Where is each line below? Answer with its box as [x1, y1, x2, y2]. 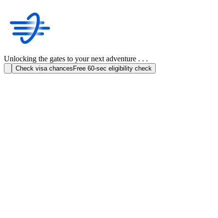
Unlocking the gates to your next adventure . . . [4, 54, 148, 63]
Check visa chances [16, 65, 73, 72]
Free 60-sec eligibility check [73, 65, 152, 72]
